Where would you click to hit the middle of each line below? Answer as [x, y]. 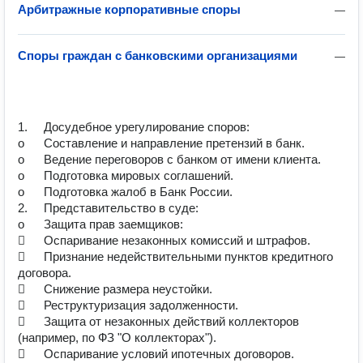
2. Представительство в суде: [23, 208]
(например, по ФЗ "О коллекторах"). [117, 337]
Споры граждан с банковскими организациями [158, 56]
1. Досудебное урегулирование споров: [23, 127]
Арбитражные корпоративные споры [129, 9]
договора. [45, 273]
